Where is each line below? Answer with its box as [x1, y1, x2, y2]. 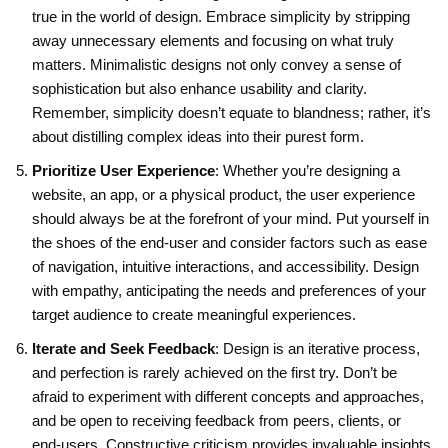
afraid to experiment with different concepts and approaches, [32, 387, 424, 405]
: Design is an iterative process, [215, 339, 420, 357]
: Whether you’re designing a [215, 161, 400, 179]
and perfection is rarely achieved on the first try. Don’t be [32, 363, 397, 381]
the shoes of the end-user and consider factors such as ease [32, 233, 427, 251]
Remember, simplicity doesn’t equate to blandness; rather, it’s [32, 103, 431, 121]
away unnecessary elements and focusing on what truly [32, 31, 394, 49]
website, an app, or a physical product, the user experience [32, 185, 415, 203]
